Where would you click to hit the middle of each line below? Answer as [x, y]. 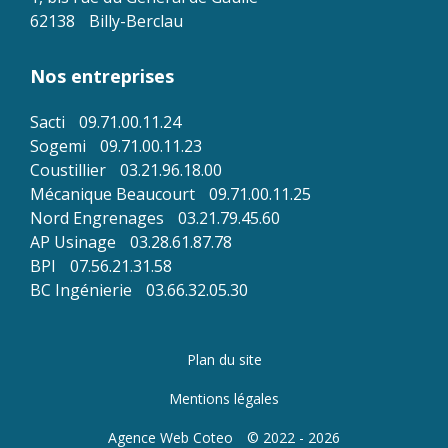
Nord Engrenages [97, 218]
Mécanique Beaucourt [112, 194]
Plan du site [224, 359]
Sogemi [58, 146]
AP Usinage [73, 242]
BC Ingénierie [81, 290]
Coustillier [68, 170]
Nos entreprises [102, 76]
